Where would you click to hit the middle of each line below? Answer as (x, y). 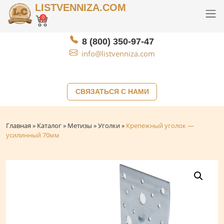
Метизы (80, 125)
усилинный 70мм (33, 135)
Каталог (49, 125)
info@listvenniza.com (118, 53)
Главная (18, 125)
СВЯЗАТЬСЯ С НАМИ (112, 91)
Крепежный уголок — (160, 125)
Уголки (109, 125)
